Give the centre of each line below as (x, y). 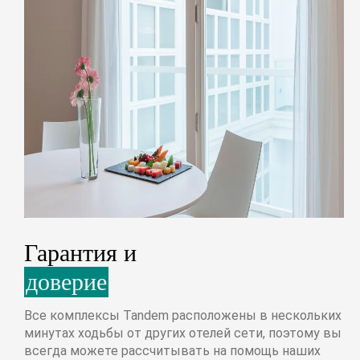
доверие (66, 281)
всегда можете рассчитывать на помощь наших (172, 350)
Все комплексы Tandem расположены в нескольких (183, 315)
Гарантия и (80, 252)
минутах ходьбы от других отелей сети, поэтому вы (183, 333)
